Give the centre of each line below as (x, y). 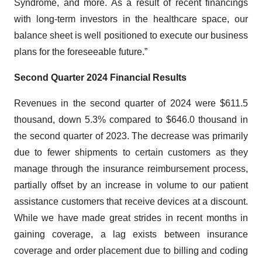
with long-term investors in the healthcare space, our (131, 19)
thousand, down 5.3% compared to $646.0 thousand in (131, 119)
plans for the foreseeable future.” (81, 51)
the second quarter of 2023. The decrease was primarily (131, 136)
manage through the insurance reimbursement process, (131, 168)
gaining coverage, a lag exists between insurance (131, 234)
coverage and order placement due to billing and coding (131, 250)
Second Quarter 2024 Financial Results (100, 77)
